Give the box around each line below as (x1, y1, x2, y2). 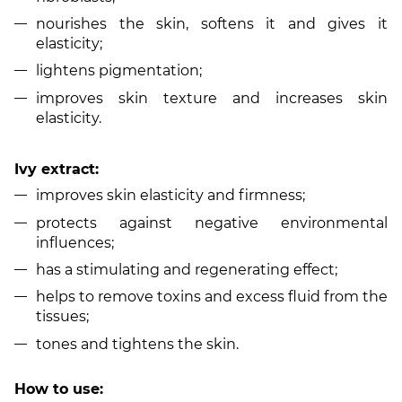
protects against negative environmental (36, 214, 388, 232)
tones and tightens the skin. (36, 335, 239, 353)
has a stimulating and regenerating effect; (36, 260, 337, 278)
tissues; (36, 308, 89, 326)
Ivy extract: (14, 161, 99, 179)
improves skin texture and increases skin (36, 89, 388, 107)
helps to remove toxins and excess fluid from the (36, 288, 388, 306)
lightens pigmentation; (36, 62, 202, 80)
